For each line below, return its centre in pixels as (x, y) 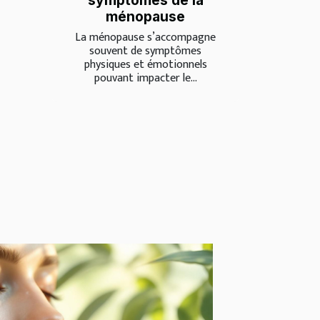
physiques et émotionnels (145, 65)
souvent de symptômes (145, 51)
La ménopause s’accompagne (145, 38)
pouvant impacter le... (145, 79)
